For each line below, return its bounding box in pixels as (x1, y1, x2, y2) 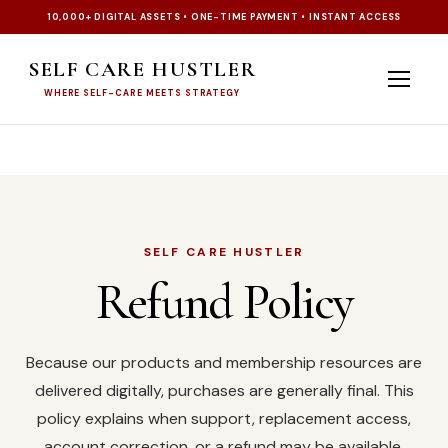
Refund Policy (95, 272, 353, 332)
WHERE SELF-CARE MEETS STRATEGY (43, 88, 241, 99)
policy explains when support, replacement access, (37, 408, 411, 429)
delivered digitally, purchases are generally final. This (34, 380, 414, 401)
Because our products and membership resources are (26, 352, 422, 373)
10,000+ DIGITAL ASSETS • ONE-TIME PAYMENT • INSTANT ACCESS (46, 11, 402, 23)
